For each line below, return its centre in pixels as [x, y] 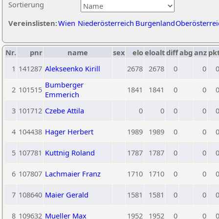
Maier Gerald [67, 195]
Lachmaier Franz [73, 174]
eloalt [155, 52]
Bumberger [64, 85]
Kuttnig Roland [70, 153]
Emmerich [62, 94]
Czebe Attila [65, 110]
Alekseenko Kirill [73, 68]
